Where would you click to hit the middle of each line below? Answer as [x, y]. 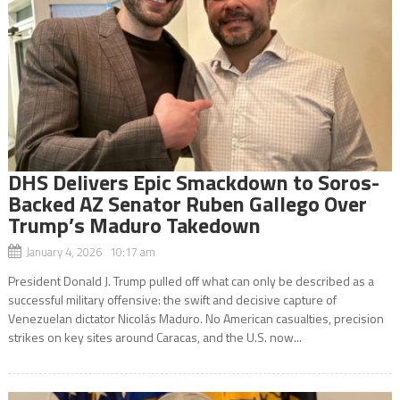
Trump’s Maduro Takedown [134, 225]
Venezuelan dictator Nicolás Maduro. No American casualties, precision [196, 318]
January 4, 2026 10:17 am [90, 251]
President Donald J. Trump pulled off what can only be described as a [191, 280]
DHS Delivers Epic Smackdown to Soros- [193, 182]
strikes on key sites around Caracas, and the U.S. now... [154, 337]
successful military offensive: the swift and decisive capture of [172, 299]
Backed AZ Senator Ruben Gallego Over [187, 203]
